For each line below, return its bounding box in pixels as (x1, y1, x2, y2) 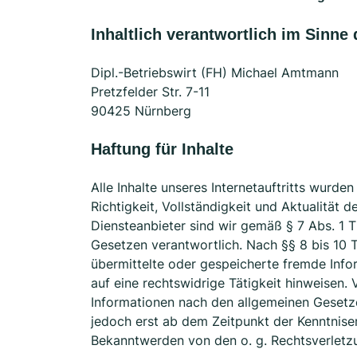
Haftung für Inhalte (91, 140, 233, 158)
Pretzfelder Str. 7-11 (91, 84, 210, 100)
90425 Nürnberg (91, 103, 191, 119)
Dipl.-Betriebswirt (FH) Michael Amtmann (91, 65, 339, 80)
